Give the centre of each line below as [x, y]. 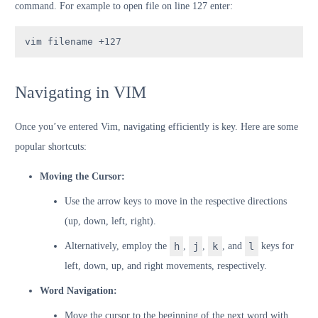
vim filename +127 [73, 42]
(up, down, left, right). [110, 221]
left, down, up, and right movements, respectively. [166, 265]
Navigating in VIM [81, 92]
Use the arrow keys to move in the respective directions [176, 201]
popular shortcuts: [51, 146]
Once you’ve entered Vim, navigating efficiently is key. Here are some [157, 126]
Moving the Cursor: [82, 176]
